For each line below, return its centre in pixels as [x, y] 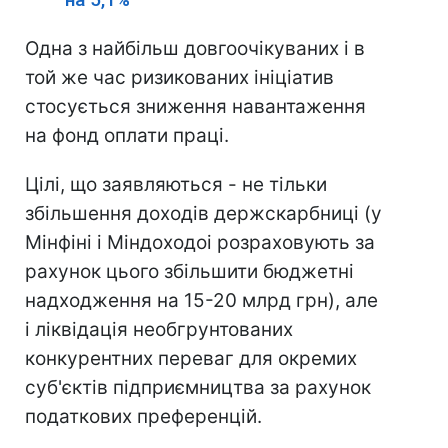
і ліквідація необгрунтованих [159, 329]
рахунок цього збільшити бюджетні [189, 271]
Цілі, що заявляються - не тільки [176, 184]
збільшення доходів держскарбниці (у [203, 213]
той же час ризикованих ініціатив [179, 77]
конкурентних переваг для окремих [191, 358]
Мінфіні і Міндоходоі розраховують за [200, 242]
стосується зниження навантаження [195, 106]
